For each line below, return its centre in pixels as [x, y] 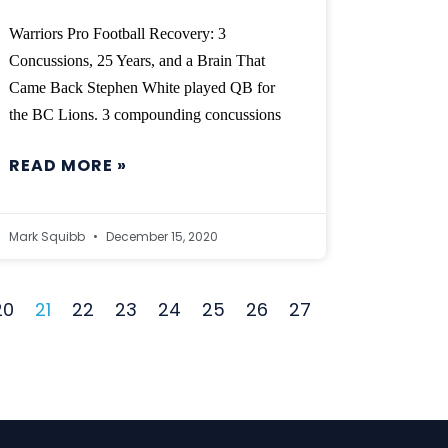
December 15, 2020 [161, 237]
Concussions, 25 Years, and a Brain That [137, 61]
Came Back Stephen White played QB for [142, 88]
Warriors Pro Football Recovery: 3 [118, 34]
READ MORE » [68, 166]
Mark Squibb [49, 237]
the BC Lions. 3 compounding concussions [145, 115]
